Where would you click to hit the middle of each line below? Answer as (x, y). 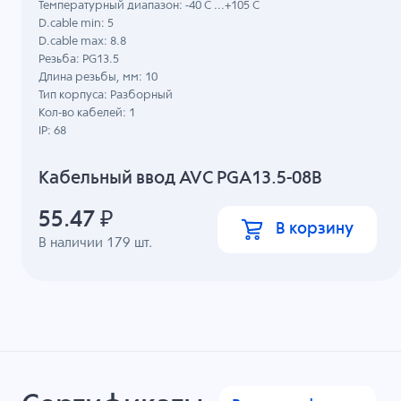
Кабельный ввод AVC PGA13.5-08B (181, 178)
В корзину (315, 230)
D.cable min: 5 (77, 24)
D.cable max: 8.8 (83, 42)
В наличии (73, 243)
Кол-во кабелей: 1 (87, 114)
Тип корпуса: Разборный (106, 96)
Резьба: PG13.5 (79, 60)
